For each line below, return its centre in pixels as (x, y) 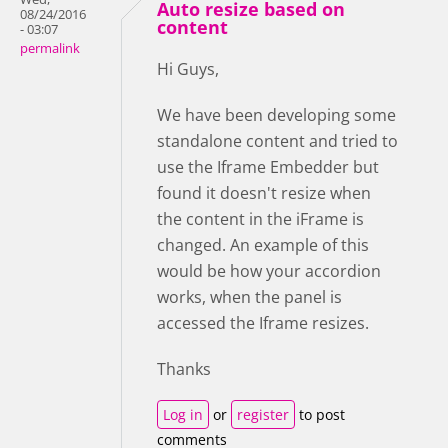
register (263, 414)
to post (320, 414)
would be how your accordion (269, 270)
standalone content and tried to (277, 140)
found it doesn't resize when (264, 192)
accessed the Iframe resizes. (265, 322)
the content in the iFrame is (260, 218)
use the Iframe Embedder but (268, 166)
